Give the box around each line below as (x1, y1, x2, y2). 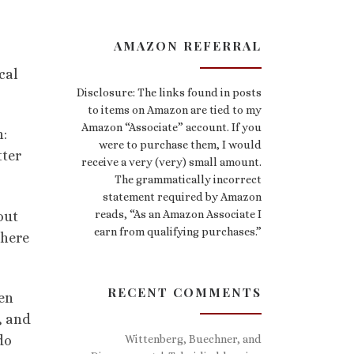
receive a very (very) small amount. (81, 156, 262, 169)
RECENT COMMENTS (107, 283, 262, 300)
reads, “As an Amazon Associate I (95, 208, 262, 221)
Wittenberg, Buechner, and (125, 332, 262, 345)
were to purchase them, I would (99, 138, 262, 152)
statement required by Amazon (103, 190, 262, 204)
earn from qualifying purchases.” (94, 225, 262, 239)
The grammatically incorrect (115, 173, 262, 186)
